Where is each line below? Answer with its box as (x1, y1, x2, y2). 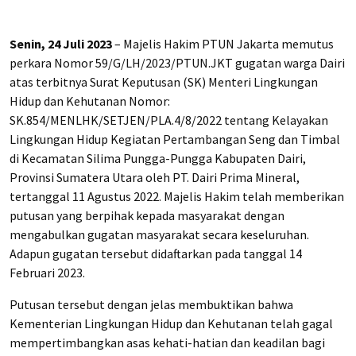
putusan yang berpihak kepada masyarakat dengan (10, 207, 284, 223)
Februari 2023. (10, 265, 85, 281)
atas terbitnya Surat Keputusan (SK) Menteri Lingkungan (10, 74, 318, 90)
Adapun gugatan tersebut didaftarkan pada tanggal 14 (10, 246, 302, 261)
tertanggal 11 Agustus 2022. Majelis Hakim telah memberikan (10, 188, 344, 204)
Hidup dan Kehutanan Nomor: (10, 93, 170, 109)
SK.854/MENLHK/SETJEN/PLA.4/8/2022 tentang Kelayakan (10, 112, 328, 128)
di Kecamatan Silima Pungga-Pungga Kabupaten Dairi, (10, 150, 306, 166)
